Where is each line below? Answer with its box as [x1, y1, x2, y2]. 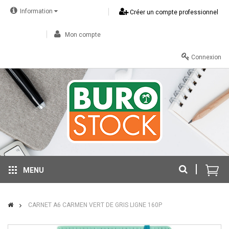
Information [20, 7, 54, 16]
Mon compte [63, 30, 101, 39]
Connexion [190, 53, 221, 62]
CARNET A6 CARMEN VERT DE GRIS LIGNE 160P [27, 200, 162, 210]
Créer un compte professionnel [128, 8, 218, 17]
